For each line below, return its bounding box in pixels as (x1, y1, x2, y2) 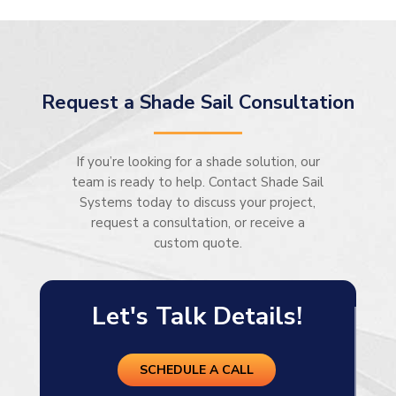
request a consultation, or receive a (90, 213, 305, 232)
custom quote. (153, 233, 242, 252)
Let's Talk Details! (91, 299, 302, 333)
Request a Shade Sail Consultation (41, 88, 354, 116)
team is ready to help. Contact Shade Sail (72, 172, 324, 191)
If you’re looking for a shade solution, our (75, 152, 320, 171)
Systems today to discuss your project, (80, 193, 316, 211)
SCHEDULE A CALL (140, 361, 255, 378)
